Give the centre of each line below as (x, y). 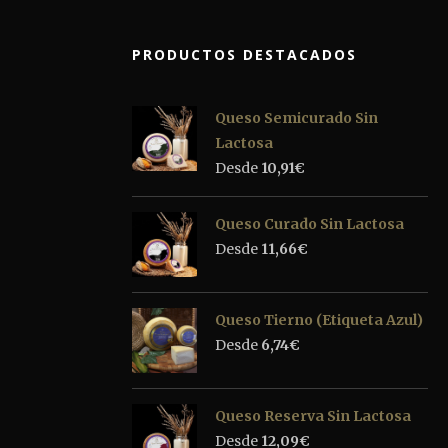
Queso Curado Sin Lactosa (309, 223)
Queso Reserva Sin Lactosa (313, 415)
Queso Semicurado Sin (296, 117)
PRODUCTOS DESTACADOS (244, 54)
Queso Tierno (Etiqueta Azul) (319, 319)
